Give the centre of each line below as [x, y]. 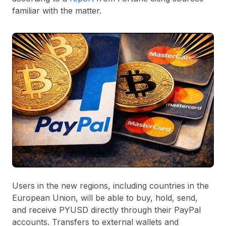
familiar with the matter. [57, 11]
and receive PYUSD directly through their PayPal [106, 210]
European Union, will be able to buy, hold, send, [105, 197]
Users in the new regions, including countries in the [110, 185]
